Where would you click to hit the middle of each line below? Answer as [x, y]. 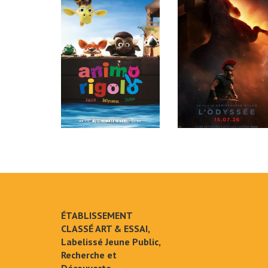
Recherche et [89, 255]
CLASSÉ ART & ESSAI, [106, 229]
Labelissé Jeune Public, [111, 242]
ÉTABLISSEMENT [97, 216]
